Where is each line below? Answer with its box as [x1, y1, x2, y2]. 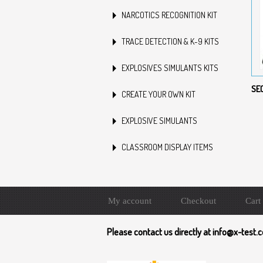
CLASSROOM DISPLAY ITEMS [122, 142, 213, 152]
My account [107, 196, 151, 205]
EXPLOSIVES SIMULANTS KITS [122, 63, 218, 73]
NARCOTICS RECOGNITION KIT [122, 10, 217, 20]
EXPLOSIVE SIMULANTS [122, 116, 197, 126]
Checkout [180, 196, 216, 205]
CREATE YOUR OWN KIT [122, 89, 195, 99]
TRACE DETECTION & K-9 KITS [122, 36, 219, 46]
